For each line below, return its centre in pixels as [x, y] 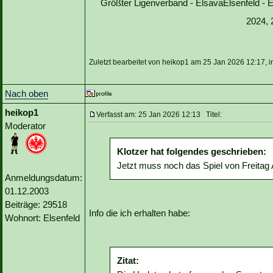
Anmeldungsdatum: [44, 178]
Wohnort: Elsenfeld [42, 218]
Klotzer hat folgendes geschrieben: [192, 152]
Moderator [25, 126]
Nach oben [27, 94]
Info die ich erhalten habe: [140, 213]
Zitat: [128, 261]
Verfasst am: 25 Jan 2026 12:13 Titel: [159, 115]
